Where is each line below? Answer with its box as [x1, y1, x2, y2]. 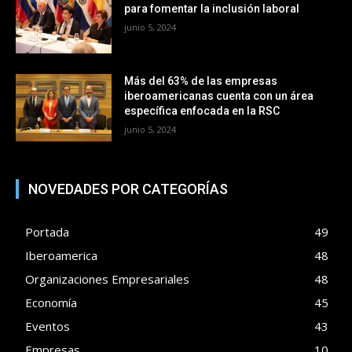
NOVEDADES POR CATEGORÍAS [28, 180, 228, 197]
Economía [25, 294, 77, 310]
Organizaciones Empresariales [25, 270, 189, 287]
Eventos [25, 317, 70, 334]
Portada [25, 223, 69, 240]
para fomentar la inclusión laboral [124, 2, 300, 15]
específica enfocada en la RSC [124, 104, 280, 118]
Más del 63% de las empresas [124, 75, 278, 88]
